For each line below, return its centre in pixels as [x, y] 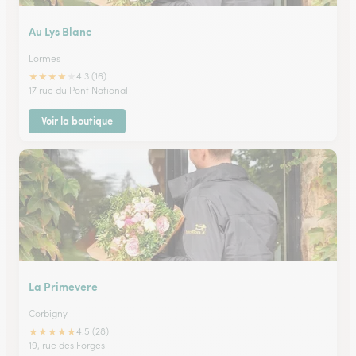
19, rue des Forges [67, 345]
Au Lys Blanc [60, 31]
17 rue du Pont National [78, 90]
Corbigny [48, 313]
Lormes [44, 58]
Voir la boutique [77, 121]
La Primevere [63, 286]
